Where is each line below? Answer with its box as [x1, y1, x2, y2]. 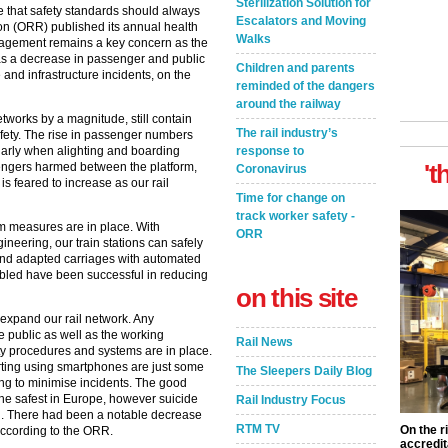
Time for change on [236, 191, 345, 205]
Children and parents [236, 61, 355, 75]
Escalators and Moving [236, 14, 366, 28]
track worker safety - [236, 209, 355, 223]
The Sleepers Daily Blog [236, 364, 372, 378]
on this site [236, 283, 357, 313]
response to [236, 144, 304, 158]
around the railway [236, 97, 341, 111]
